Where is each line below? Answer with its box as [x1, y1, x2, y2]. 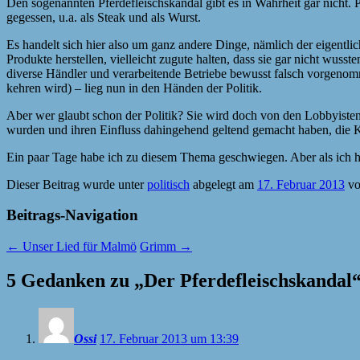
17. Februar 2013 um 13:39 [100, 331, 239, 346]
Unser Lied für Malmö [19, 239, 137, 254]
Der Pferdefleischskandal [144, 269, 352, 291]
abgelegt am [190, 177, 257, 191]
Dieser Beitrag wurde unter [6, 177, 147, 191]
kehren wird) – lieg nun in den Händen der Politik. [6, 80, 262, 95]
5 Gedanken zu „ [6, 269, 144, 291]
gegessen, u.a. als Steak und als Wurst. [6, 10, 201, 24]
